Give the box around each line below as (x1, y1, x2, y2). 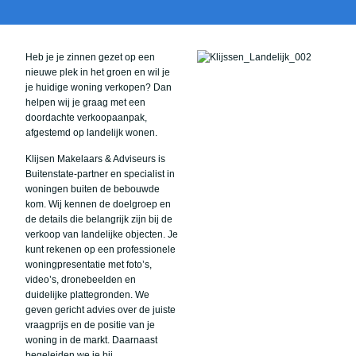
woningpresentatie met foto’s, (25, 259, 152, 271)
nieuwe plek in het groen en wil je (25, 67, 170, 78)
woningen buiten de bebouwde (25, 184, 160, 195)
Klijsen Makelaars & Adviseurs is (25, 153, 165, 165)
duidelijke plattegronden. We (25, 289, 149, 301)
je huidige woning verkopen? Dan (25, 82, 172, 93)
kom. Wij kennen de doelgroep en (25, 199, 171, 211)
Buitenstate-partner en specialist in (25, 168, 175, 180)
